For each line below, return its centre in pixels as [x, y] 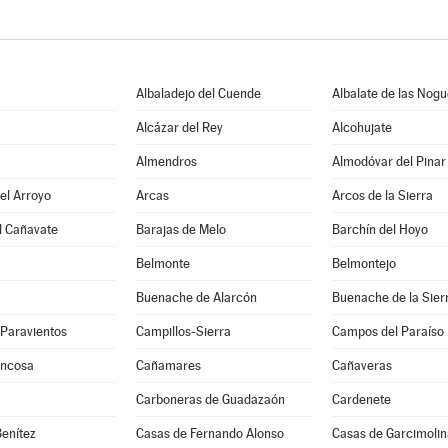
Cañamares [168, 365]
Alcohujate [361, 127]
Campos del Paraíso [387, 331]
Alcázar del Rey [179, 127]
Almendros [166, 161]
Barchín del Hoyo [379, 229]
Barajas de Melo [180, 229]
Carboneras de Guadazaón [210, 399]
